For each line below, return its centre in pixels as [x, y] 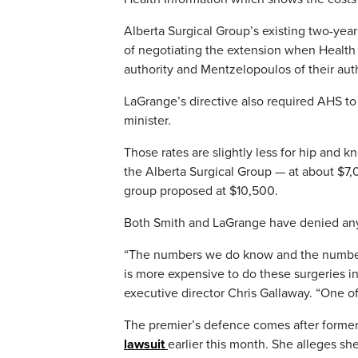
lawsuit [144, 345]
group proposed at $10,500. [201, 191]
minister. [149, 121]
